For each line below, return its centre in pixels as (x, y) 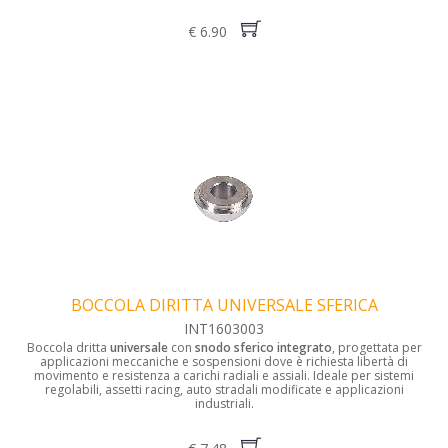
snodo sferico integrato (263, 348)
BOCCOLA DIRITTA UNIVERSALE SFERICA (224, 305)
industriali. (224, 404)
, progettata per (376, 348)
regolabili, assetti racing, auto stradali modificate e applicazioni (224, 390)
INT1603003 (224, 329)
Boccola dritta (68, 348)
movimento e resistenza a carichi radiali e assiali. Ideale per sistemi (224, 376)
